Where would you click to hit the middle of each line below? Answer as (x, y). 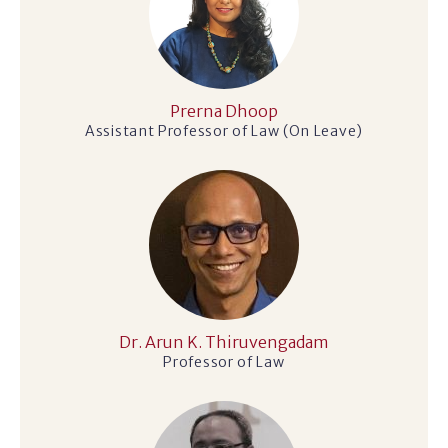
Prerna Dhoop (224, 111)
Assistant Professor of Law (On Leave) (224, 131)
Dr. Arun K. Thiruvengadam (224, 342)
